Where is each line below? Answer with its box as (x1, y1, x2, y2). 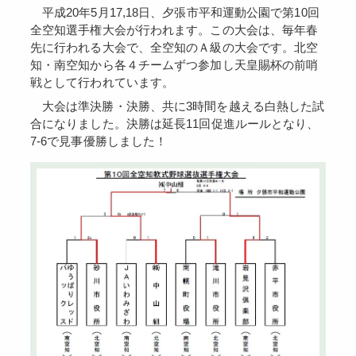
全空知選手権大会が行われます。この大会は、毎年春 (29, 23, 319, 37)
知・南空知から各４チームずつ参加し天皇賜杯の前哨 (29, 58, 319, 72)
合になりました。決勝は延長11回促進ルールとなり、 (29, 116, 319, 130)
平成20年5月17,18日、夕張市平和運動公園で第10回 (41, 6, 55, 20)
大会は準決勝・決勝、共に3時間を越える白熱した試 (41, 99, 55, 113)
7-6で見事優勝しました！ (29, 133, 168, 148)
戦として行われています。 (29, 75, 175, 90)
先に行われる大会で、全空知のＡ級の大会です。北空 (29, 41, 319, 55)
